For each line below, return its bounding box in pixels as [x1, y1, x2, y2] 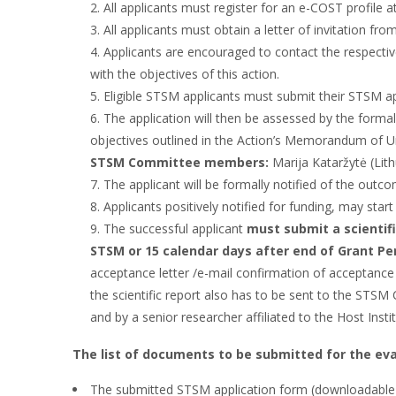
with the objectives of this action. [90, 65, 279, 82]
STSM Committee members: [90, 153, 269, 171]
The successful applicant [103, 219, 247, 237]
